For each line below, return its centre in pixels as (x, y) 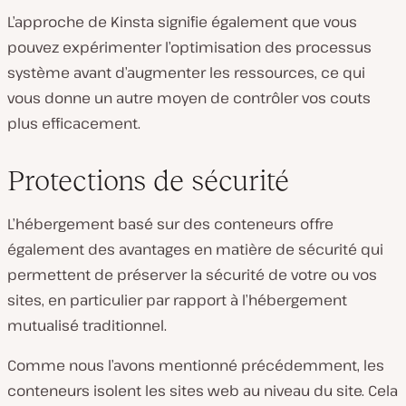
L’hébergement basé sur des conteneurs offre (170, 223)
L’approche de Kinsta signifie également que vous (182, 21)
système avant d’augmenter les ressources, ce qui (186, 72)
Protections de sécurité (148, 180)
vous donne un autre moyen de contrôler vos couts (189, 97)
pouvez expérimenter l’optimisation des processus (189, 47)
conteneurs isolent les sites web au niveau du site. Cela (203, 390)
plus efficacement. (74, 123)
